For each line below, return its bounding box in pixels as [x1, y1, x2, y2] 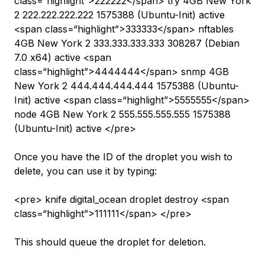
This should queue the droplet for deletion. [14, 235, 206, 248]
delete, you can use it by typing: [14, 164, 157, 177]
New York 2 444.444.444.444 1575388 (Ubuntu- [14, 79, 239, 92]
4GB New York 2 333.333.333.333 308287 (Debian [14, 37, 240, 49]
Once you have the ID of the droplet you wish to [14, 150, 232, 163]
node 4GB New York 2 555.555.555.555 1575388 [14, 108, 231, 120]
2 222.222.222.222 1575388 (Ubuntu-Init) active [14, 8, 225, 21]
